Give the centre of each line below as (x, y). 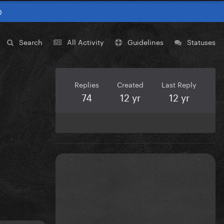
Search (31, 41)
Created (130, 84)
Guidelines (145, 41)
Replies (87, 84)
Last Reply (179, 84)
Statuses (201, 41)
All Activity (85, 41)
